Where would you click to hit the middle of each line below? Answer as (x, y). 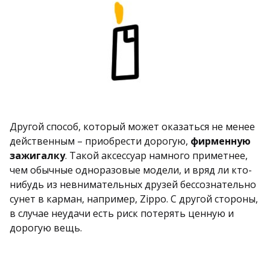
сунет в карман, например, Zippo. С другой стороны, (134, 199)
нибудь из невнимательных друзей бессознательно (133, 184)
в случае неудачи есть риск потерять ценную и (122, 213)
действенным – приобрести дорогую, (100, 141)
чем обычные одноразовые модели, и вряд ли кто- (131, 170)
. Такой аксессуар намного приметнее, (156, 155)
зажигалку (37, 155)
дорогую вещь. (46, 228)
